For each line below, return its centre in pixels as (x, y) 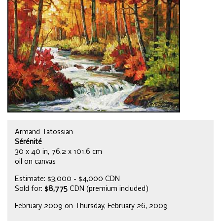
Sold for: (30, 189)
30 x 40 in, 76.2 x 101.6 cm (58, 152)
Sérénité (28, 142)
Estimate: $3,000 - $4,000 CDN (67, 179)
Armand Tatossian (44, 132)
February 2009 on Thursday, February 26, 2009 (91, 206)
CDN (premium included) (108, 189)
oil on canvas (35, 162)
